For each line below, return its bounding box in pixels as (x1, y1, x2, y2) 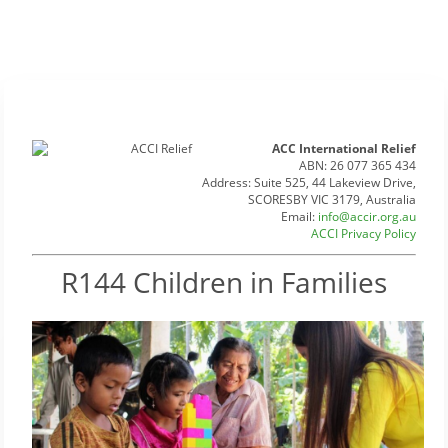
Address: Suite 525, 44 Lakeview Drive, (202, 174, 416, 191)
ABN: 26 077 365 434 (299, 157, 416, 174)
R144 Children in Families (61, 263, 387, 301)
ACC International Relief (272, 140, 416, 157)
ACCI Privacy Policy (311, 225, 416, 242)
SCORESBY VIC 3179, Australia (248, 191, 416, 208)
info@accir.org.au (318, 208, 416, 225)
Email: (281, 208, 318, 225)
